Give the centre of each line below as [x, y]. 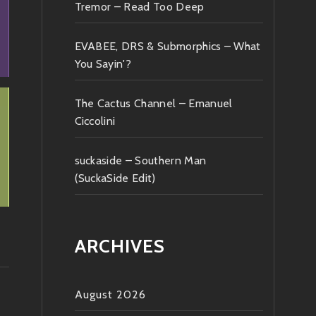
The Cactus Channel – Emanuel [153, 104]
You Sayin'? [103, 64]
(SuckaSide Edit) [115, 178]
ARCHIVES [120, 247]
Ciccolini [95, 121]
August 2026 [110, 295]
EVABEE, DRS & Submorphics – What [168, 47]
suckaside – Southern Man [140, 161]
